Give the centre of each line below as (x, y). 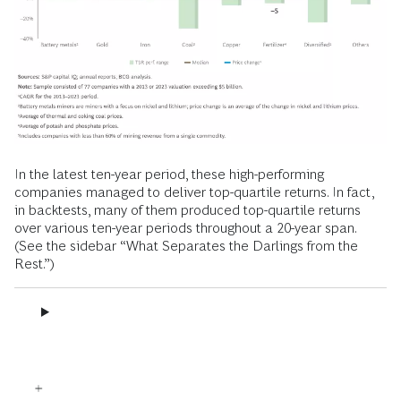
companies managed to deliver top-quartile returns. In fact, (194, 192)
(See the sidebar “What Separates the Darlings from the (186, 245)
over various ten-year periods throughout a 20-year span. (185, 227)
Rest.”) (34, 263)
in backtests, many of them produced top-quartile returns (188, 209)
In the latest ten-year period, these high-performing (169, 174)
